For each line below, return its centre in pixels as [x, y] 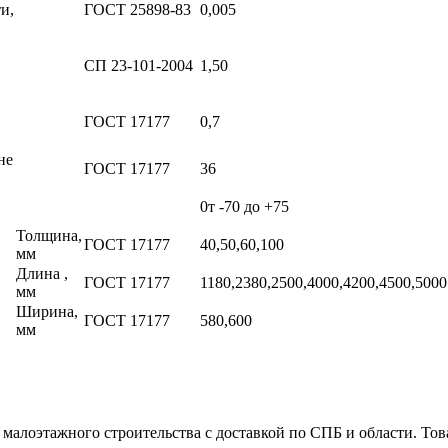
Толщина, [49, 235]
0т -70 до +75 [244, 206]
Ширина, [47, 311]
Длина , [42, 273]
